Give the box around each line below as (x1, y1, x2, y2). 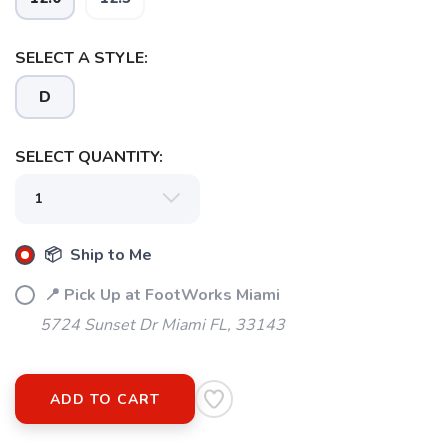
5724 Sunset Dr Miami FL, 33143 (40, 314, 285, 336)
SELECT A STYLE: (15, 47, 148, 69)
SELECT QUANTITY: (15, 146, 163, 168)
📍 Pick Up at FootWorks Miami (40, 284, 280, 306)
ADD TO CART (50, 390, 160, 409)
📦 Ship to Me (40, 244, 152, 266)
